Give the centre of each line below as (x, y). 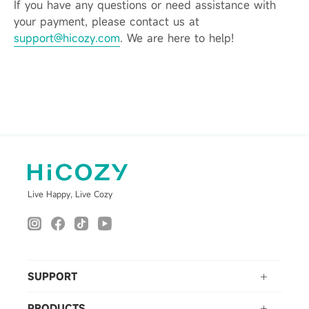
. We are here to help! (177, 38)
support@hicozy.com (67, 38)
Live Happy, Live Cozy (70, 194)
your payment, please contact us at (107, 21)
